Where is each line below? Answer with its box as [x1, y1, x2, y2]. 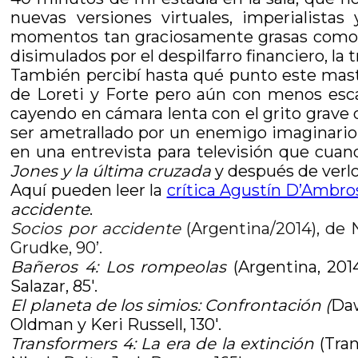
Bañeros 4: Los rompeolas [10, 257, 227, 276]
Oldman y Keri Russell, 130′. [10, 315, 222, 334]
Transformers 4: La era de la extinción [10, 334, 320, 353]
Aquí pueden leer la [10, 181, 167, 200]
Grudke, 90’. [10, 238, 103, 257]
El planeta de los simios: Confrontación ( [10, 296, 332, 315]
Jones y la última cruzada [10, 161, 212, 181]
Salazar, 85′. [10, 276, 98, 296]
